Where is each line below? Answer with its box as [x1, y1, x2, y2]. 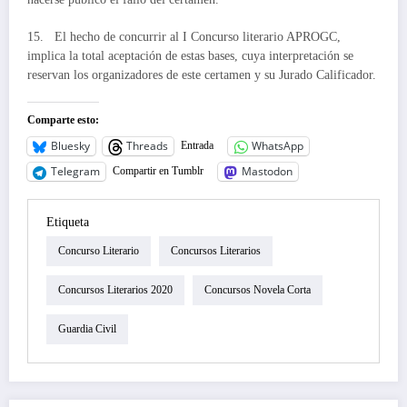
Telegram [51, 164, 100, 180]
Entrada [181, 138, 213, 152]
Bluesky [51, 138, 90, 154]
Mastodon [242, 164, 293, 180]
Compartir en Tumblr [113, 164, 203, 177]
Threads [126, 138, 168, 154]
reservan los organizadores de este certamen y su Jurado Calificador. [27, 67, 376, 82]
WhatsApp [252, 138, 303, 154]
